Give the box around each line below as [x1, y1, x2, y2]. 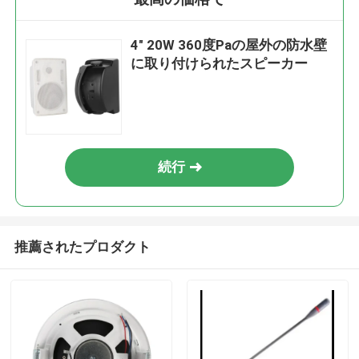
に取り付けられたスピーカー [131, 55, 309, 72]
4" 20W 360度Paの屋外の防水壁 [131, 37, 328, 54]
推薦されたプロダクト [14, 238, 151, 255]
